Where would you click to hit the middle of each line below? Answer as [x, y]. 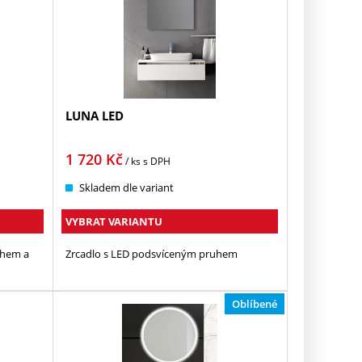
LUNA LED [95, 116]
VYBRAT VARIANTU [114, 222]
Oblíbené [255, 304]
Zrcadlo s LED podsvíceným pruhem [152, 254]
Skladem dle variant [127, 188]
